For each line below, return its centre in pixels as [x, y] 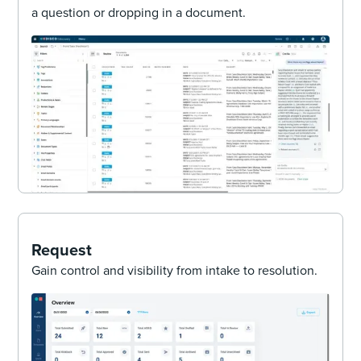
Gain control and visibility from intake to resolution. [175, 270]
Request [62, 249]
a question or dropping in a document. [139, 13]
